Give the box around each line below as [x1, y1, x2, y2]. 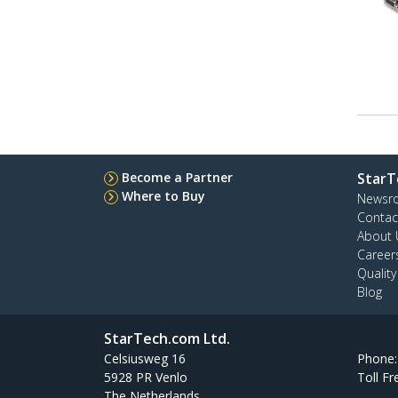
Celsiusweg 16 [104, 350, 186, 367]
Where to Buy [122, 187, 205, 204]
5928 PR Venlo [104, 369, 187, 386]
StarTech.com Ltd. [104, 329, 230, 348]
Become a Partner [122, 169, 233, 186]
